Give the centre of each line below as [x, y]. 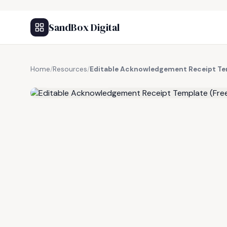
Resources [70, 69]
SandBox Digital [84, 27]
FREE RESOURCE [81, 81]
